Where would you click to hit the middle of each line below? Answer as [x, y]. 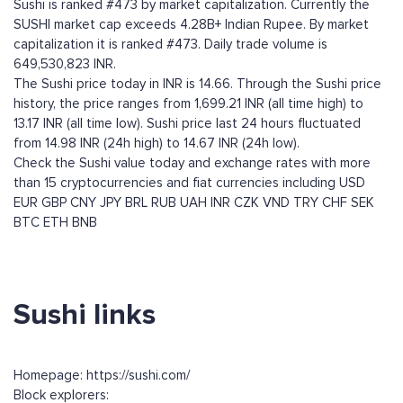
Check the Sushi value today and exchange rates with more [192, 163]
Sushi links [85, 315]
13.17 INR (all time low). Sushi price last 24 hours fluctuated [187, 124]
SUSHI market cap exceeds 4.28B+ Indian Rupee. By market [191, 25]
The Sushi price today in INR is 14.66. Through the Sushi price [197, 84]
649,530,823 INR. [65, 64]
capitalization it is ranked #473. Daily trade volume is [170, 45]
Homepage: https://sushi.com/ [102, 376]
